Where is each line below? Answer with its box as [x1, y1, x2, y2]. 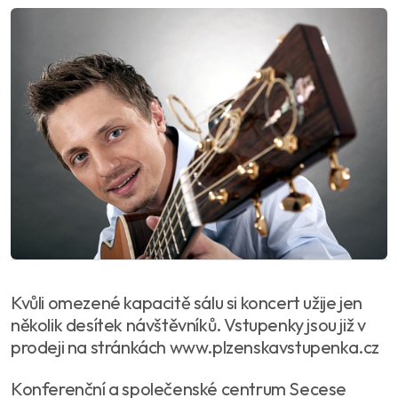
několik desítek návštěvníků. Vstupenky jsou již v [11, 313, 366, 336]
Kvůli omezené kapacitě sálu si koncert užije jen [11, 291, 362, 314]
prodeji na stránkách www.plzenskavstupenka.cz [11, 335, 380, 358]
